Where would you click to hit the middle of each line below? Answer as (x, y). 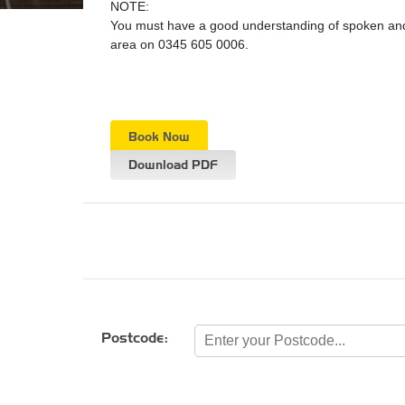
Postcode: (135, 338)
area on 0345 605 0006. (179, 44)
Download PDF (173, 165)
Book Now (159, 137)
